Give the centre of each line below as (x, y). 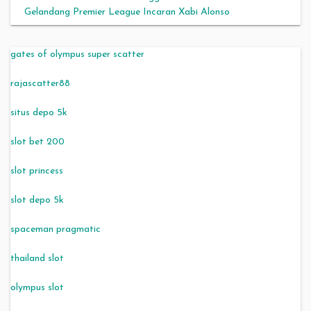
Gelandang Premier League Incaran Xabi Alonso (127, 12)
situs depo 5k (39, 112)
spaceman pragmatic (56, 229)
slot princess (37, 171)
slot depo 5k (37, 200)
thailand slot (37, 258)
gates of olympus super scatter (77, 54)
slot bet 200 (37, 142)
